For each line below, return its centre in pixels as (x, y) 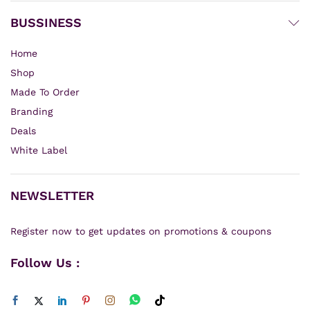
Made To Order (45, 92)
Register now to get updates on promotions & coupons (141, 231)
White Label (39, 150)
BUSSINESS (46, 22)
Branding (31, 111)
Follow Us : (45, 262)
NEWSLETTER (52, 195)
